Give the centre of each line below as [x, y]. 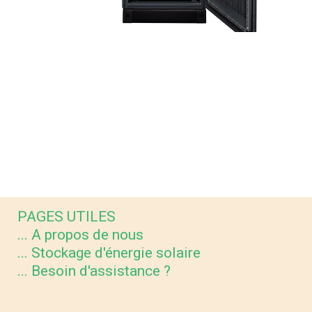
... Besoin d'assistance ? [94, 271]
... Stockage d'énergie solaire [109, 253]
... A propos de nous [80, 235]
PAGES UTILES [67, 217]
